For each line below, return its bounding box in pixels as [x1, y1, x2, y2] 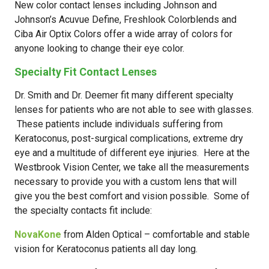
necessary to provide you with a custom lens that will [14, 176, 237, 187]
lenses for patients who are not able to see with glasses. [14, 104, 253, 115]
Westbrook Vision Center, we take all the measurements [14, 162, 249, 173]
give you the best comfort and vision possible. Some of [14, 190, 250, 202]
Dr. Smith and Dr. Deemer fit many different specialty [14, 89, 234, 101]
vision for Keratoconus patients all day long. [14, 243, 198, 255]
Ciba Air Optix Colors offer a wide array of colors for [14, 28, 232, 40]
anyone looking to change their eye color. [14, 43, 184, 54]
